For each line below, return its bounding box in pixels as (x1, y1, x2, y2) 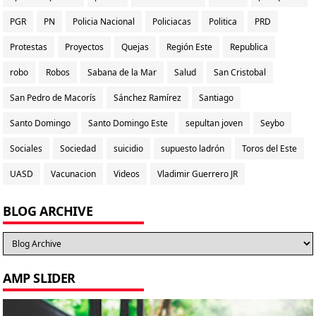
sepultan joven (186, 116, 243, 129)
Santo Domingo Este (88, 116, 168, 129)
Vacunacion (51, 167, 96, 180)
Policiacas (152, 15, 191, 28)
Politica (209, 15, 237, 28)
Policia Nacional (73, 15, 135, 28)
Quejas (121, 40, 149, 53)
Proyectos (65, 40, 104, 53)
